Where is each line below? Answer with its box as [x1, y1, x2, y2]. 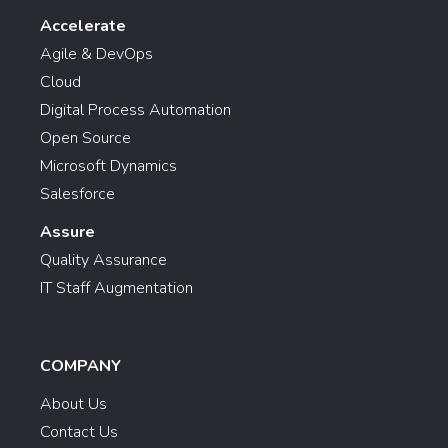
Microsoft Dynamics [40, 155, 177, 177]
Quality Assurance [40, 249, 167, 271]
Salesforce [40, 183, 115, 205]
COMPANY [40, 355, 121, 377]
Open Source [40, 127, 131, 149]
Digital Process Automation [40, 99, 231, 121]
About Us [40, 393, 107, 415]
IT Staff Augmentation [40, 277, 193, 299]
